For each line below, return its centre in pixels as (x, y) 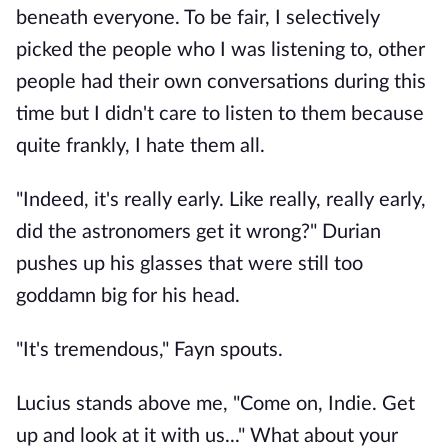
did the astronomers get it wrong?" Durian (198, 232)
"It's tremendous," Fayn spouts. (149, 350)
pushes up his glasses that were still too (189, 264)
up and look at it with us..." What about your (207, 436)
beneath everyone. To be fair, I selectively (198, 18)
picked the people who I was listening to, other (220, 50)
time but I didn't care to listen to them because (220, 114)
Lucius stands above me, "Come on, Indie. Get (215, 404)
